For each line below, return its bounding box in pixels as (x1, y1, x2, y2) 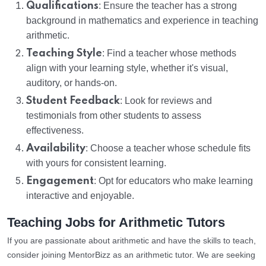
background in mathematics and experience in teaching (26, 15, 258, 26)
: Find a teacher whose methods (102, 48, 236, 59)
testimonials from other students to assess (26, 110, 201, 121)
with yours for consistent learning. (26, 158, 166, 169)
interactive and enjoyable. (26, 191, 134, 201)
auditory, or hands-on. (26, 78, 117, 88)
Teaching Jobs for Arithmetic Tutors (7, 215, 225, 230)
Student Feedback (26, 96, 120, 107)
